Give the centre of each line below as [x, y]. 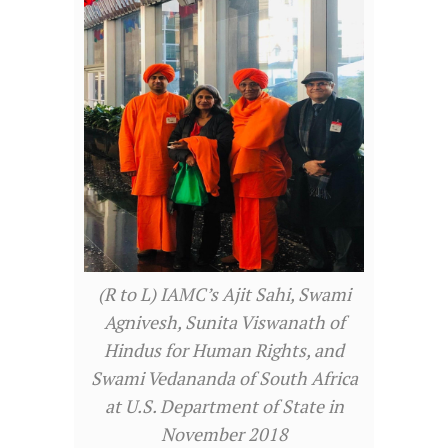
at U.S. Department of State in [224, 406]
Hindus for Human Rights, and [224, 350]
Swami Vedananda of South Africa [224, 378]
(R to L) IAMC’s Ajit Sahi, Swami [224, 294]
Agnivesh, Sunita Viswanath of [224, 322]
